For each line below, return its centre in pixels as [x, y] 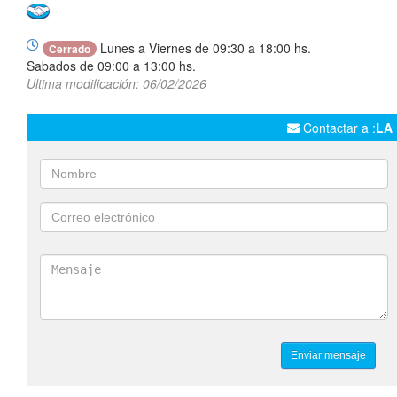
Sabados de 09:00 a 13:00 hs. [111, 66]
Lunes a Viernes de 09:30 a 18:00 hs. [204, 48]
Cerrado [70, 49]
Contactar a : [338, 128]
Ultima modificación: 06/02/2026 [117, 84]
